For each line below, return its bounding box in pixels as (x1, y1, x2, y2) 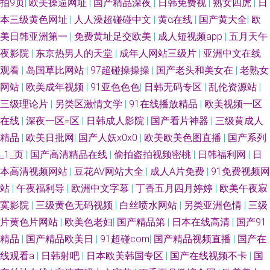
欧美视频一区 (204, 98, 262, 110)
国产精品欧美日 (26, 233, 96, 245)
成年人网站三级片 (119, 48, 199, 59)
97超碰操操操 (90, 64, 152, 76)
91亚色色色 (90, 81, 140, 93)
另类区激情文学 (55, 98, 125, 110)
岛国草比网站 (26, 64, 86, 76)
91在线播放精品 (129, 98, 200, 110)
